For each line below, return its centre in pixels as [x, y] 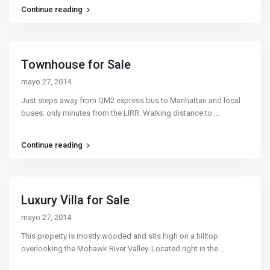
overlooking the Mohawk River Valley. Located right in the [121, 248]
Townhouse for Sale [76, 64]
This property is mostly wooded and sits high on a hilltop [120, 236]
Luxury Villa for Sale [76, 200]
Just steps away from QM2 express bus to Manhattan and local [131, 100]
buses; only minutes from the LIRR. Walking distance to [118, 113]
